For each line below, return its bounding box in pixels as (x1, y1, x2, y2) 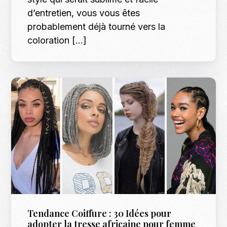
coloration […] (27, 34, 87, 46)
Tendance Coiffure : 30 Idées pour (27, 207, 172, 220)
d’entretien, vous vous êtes (27, 7, 140, 18)
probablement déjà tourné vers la (27, 21, 166, 32)
